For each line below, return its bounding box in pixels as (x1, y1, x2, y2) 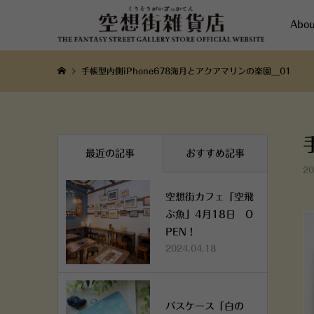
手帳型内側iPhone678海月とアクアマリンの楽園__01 (81, 67, 291, 75)
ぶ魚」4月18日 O (165, 210, 253, 219)
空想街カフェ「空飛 (165, 192, 254, 202)
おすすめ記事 (185, 148, 245, 158)
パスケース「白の (165, 301, 244, 311)
